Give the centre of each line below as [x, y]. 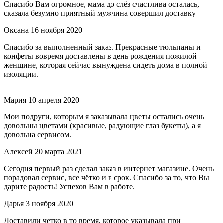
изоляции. [21, 74]
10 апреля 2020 [54, 100]
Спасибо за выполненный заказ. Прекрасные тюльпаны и [102, 47]
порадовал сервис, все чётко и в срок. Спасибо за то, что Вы [107, 178]
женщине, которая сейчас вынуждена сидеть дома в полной [106, 65]
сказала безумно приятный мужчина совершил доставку [100, 13]
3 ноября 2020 [50, 204]
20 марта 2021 [58, 152]
